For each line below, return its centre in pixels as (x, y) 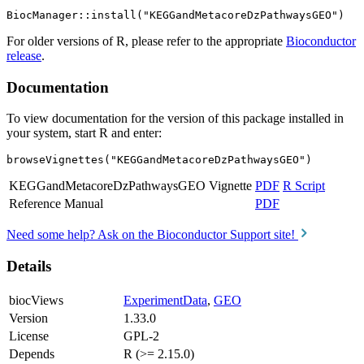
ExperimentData (165, 300)
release (24, 56)
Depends (32, 353)
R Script (304, 186)
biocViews (36, 300)
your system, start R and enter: (84, 133)
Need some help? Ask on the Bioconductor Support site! (152, 235)
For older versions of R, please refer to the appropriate (146, 41)
